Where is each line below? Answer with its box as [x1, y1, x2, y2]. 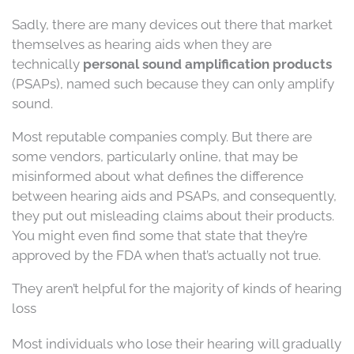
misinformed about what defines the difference [12, 168, 303, 184]
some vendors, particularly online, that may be [12, 148, 298, 164]
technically [12, 55, 83, 72]
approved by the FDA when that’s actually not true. [12, 247, 321, 263]
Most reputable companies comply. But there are [12, 128, 312, 145]
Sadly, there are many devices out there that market [12, 16, 333, 32]
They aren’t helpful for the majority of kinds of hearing [12, 280, 342, 296]
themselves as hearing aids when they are [12, 36, 272, 52]
